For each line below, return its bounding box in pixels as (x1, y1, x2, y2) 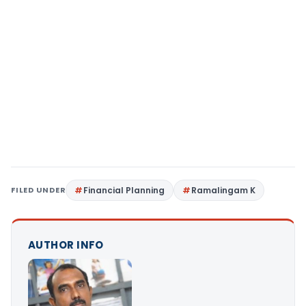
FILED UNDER (11, 184, 66, 196)
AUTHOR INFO (28, 238, 104, 253)
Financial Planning (83, 184, 165, 197)
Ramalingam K (191, 184, 256, 197)
